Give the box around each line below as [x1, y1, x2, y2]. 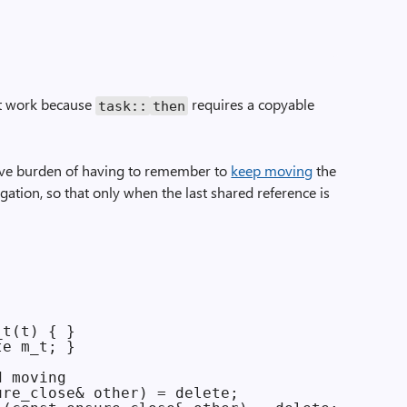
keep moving [231, 161, 313, 180]
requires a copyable [188, 94, 315, 114]
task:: [98, 97, 148, 114]
